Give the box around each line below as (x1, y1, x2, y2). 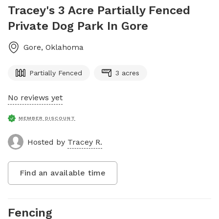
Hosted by (27, 137, 67, 147)
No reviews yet (8, 93, 63, 102)
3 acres (115, 69, 139, 77)
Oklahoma (45, 43, 84, 52)
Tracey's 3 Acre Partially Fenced (8, 3, 190, 17)
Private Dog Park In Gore (8, 19, 148, 33)
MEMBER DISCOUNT (19, 115, 75, 121)
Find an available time (20, 168, 106, 177)
